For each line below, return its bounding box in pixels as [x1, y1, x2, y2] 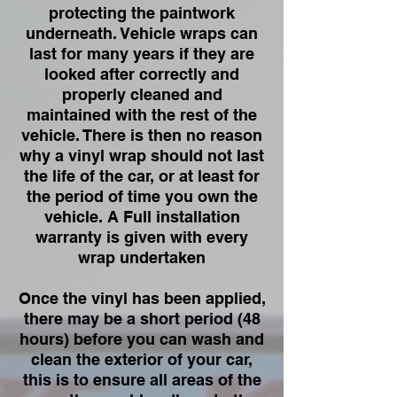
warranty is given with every [35, 228, 248, 246]
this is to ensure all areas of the [22, 370, 261, 389]
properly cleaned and [61, 85, 222, 104]
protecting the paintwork [49, 4, 235, 22]
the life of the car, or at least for [24, 167, 260, 185]
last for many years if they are [29, 44, 254, 63]
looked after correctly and [44, 65, 239, 83]
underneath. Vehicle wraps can [26, 24, 258, 43]
